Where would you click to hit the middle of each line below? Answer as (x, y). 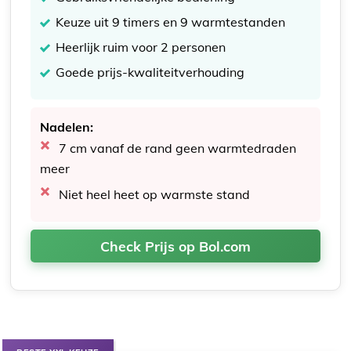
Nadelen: (67, 127)
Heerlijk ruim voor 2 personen (141, 47)
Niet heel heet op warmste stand (155, 194)
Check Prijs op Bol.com (175, 246)
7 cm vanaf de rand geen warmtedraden (178, 148)
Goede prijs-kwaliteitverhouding (150, 72)
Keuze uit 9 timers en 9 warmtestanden (171, 22)
